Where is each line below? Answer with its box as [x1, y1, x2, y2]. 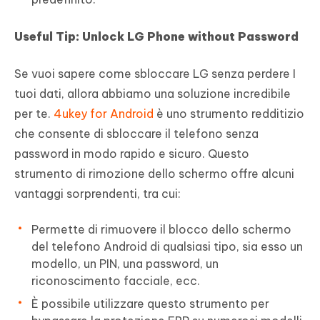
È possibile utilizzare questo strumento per [31, 296, 269, 311]
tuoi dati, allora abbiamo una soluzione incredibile [14, 86, 291, 101]
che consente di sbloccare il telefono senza [14, 126, 259, 141]
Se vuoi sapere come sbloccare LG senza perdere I [14, 66, 296, 81]
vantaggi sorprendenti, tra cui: [14, 186, 181, 201]
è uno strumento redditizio [154, 106, 304, 121]
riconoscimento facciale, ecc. [31, 274, 200, 289]
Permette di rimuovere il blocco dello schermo [31, 222, 291, 237]
